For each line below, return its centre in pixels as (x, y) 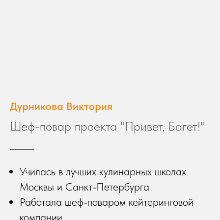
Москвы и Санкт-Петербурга (84, 186)
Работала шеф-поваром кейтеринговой (107, 202)
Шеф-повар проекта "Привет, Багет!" (107, 126)
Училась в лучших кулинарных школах (103, 171)
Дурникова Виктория (61, 106)
